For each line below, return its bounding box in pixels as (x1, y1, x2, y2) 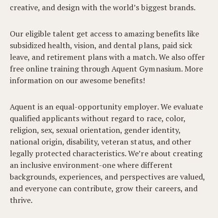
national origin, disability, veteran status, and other (10, 136, 191, 147)
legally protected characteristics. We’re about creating (10, 148, 202, 159)
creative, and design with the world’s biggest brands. (10, 2, 196, 13)
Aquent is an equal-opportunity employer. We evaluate (10, 101, 203, 112)
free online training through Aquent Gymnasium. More (10, 63, 203, 74)
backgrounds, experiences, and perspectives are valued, (10, 171, 205, 182)
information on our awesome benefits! (10, 75, 145, 86)
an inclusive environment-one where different (10, 160, 173, 170)
